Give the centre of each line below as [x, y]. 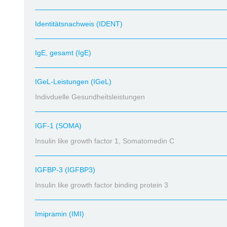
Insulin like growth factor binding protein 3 [102, 185]
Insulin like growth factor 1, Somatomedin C [105, 141]
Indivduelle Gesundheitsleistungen [90, 97]
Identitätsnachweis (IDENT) [79, 24]
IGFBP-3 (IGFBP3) [65, 170]
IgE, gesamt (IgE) [63, 53]
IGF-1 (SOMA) [58, 126]
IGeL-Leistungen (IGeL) [73, 82]
